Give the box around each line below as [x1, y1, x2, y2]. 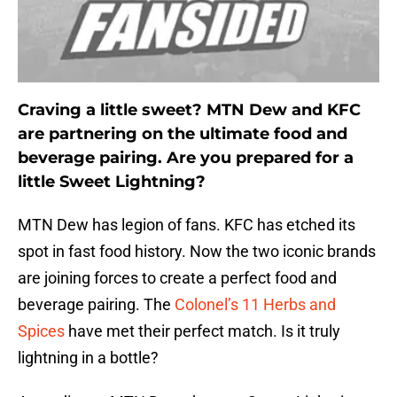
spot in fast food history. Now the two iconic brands [18, 242, 376, 261]
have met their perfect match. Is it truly [65, 322, 340, 341]
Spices [18, 322, 65, 341]
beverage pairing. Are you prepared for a [18, 148, 354, 168]
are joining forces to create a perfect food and [18, 269, 337, 288]
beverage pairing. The [18, 295, 175, 315]
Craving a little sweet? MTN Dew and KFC [18, 100, 361, 121]
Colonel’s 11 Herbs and [175, 295, 336, 315]
